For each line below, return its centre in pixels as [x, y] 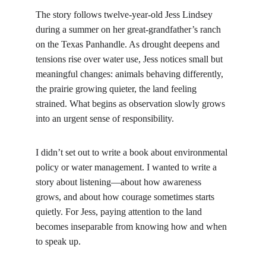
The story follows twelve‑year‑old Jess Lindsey [125, 14]
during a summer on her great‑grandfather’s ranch [129, 29]
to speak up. [58, 241]
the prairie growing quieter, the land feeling [117, 88]
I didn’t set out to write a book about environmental [133, 152]
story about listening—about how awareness [120, 182]
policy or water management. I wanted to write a [127, 167]
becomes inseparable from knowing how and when [132, 226]
